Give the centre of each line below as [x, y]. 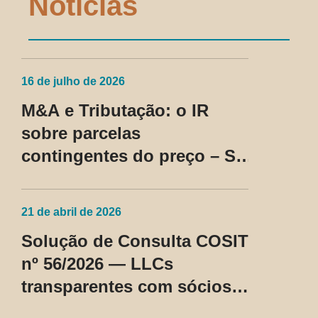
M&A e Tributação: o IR [115, 111]
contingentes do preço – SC [135, 156]
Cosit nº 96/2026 [86, 179]
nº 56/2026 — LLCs [97, 264]
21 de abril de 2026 [71, 212]
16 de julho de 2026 [73, 82]
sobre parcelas [81, 133]
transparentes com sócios [126, 287]
